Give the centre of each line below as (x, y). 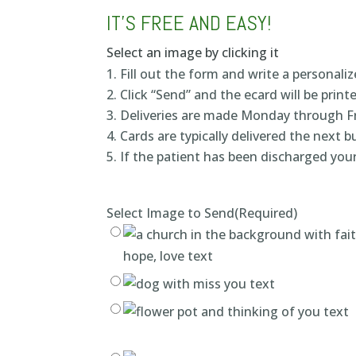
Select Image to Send (171, 213)
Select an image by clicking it (193, 52)
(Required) (266, 213)
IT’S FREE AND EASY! (189, 23)
